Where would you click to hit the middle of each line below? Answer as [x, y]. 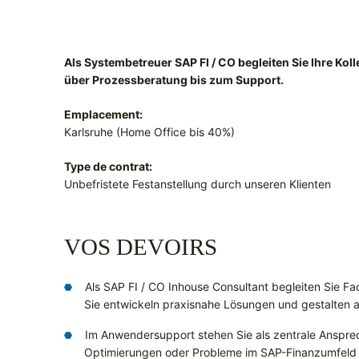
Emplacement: [103, 115]
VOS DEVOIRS [141, 247]
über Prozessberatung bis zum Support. [174, 80]
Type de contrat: [108, 167]
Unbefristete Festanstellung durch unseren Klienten [198, 184]
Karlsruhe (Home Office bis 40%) [149, 132]
